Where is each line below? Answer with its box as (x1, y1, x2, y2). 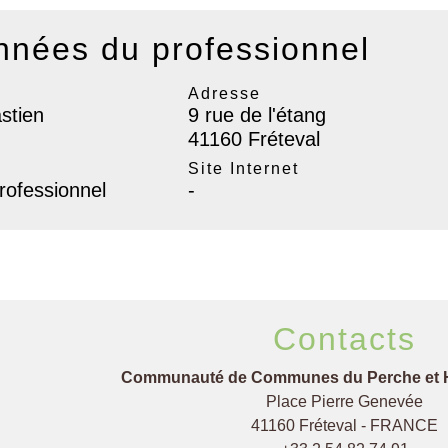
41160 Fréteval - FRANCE (251, 416, 439, 434)
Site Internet (187, 159, 299, 177)
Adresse (187, 84, 261, 102)
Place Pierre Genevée (266, 392, 424, 410)
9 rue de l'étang (187, 103, 326, 126)
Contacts (273, 320, 417, 357)
